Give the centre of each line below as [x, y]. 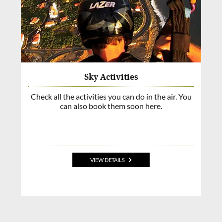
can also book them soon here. [111, 106]
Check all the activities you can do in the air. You [111, 96]
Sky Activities [111, 77]
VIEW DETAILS [107, 160]
